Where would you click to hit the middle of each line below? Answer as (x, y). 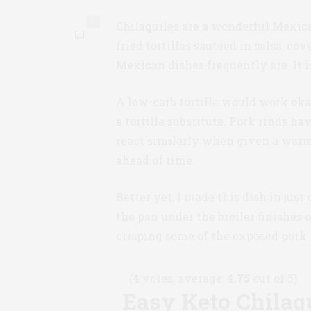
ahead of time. (155, 160)
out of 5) (274, 278)
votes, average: (183, 278)
